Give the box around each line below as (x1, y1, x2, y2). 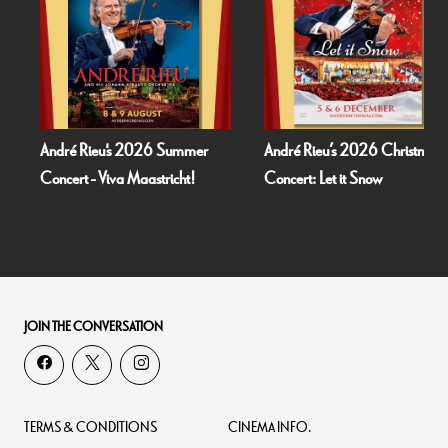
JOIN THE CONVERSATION (24, 320, 163, 335)
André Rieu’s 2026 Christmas (233, 142, 412, 161)
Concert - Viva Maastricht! (9, 170, 165, 189)
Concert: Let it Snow (233, 170, 352, 189)
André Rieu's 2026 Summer (9, 142, 178, 161)
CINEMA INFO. (228, 420, 312, 436)
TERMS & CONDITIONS (24, 420, 157, 436)
